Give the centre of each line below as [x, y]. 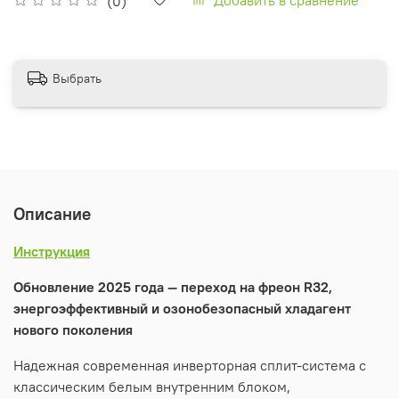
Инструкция [52, 251]
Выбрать [77, 79]
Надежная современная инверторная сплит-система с [190, 365]
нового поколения [73, 329]
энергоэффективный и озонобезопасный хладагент [182, 308]
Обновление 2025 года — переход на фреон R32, [173, 286]
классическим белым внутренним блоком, [152, 386]
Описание [52, 213]
